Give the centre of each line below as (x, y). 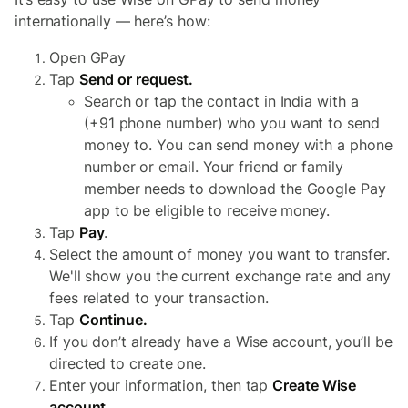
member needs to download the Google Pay (235, 189)
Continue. (113, 320)
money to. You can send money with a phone (238, 145)
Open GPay (88, 57)
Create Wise (315, 385)
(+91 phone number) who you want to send (232, 123)
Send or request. (138, 79)
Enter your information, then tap (161, 385)
